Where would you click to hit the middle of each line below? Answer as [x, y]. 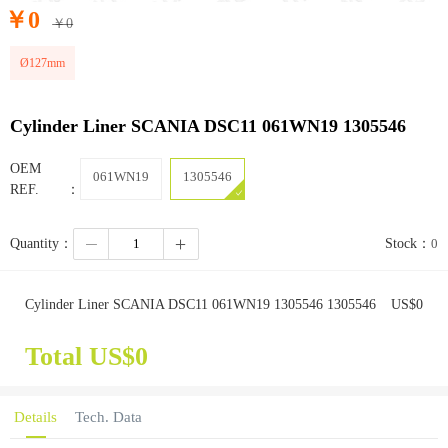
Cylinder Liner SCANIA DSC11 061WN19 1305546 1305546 [200, 304]
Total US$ [80, 356]
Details [35, 416]
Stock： [408, 244]
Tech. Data [108, 416]
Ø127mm [42, 63]
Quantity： [41, 244]
